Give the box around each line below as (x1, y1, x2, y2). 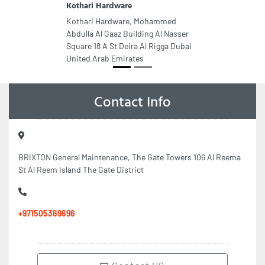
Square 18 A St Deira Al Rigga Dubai (66, 41, 192, 51)
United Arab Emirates (66, 53, 144, 63)
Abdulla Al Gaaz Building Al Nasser (66, 28, 189, 38)
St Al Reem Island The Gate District (18, 164, 144, 174)
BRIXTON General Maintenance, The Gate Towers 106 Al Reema (18, 152, 241, 162)
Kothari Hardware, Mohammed (66, 16, 176, 26)
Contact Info (94, 91, 171, 112)
